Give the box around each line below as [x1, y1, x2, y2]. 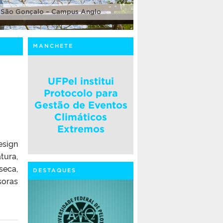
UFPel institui [47, 75, 114, 87]
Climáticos [54, 111, 107, 122]
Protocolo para [43, 87, 118, 99]
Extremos [57, 123, 105, 134]
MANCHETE [33, 42, 73, 49]
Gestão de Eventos [34, 99, 127, 111]
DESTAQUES [33, 167, 76, 174]
